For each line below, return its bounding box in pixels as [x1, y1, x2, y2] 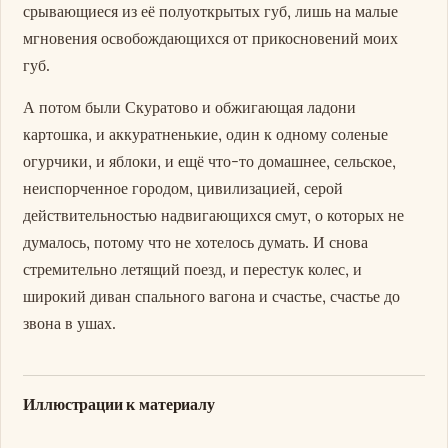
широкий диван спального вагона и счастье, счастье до [23, 285, 401, 306]
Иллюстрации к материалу [23, 392, 215, 416]
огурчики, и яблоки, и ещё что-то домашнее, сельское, [23, 150, 397, 171]
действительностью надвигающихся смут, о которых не [23, 204, 405, 225]
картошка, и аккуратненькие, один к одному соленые [23, 123, 389, 144]
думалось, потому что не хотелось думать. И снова [23, 231, 369, 252]
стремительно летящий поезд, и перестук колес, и [23, 258, 363, 279]
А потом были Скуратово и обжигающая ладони [23, 96, 357, 117]
